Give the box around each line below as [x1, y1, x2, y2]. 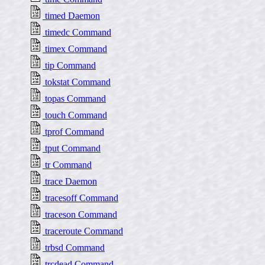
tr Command [43, 160, 92, 170]
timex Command [43, 44, 107, 54]
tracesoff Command [43, 193, 118, 203]
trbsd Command [43, 243, 105, 253]
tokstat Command [43, 77, 111, 87]
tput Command [43, 143, 101, 153]
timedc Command [43, 27, 111, 37]
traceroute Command [43, 226, 123, 236]
